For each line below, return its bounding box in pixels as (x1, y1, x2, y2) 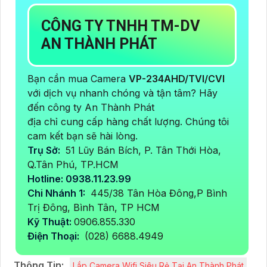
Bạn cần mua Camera (27, 72, 129, 85)
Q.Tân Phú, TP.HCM (27, 158, 122, 170)
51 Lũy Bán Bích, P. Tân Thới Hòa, (63, 144, 221, 156)
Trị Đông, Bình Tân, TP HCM (27, 201, 160, 213)
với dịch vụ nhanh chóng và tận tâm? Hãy (27, 86, 218, 99)
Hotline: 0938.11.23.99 (27, 172, 133, 185)
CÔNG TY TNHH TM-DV (41, 17, 200, 35)
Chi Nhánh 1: (27, 187, 88, 199)
